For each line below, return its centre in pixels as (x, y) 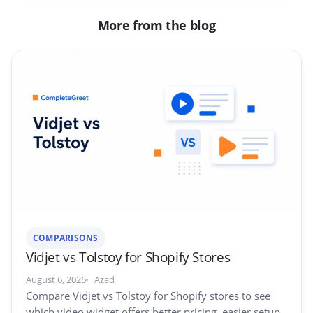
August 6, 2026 (56, 280)
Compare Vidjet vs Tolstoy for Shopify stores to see (148, 296)
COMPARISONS (66, 238)
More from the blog (156, 25)
